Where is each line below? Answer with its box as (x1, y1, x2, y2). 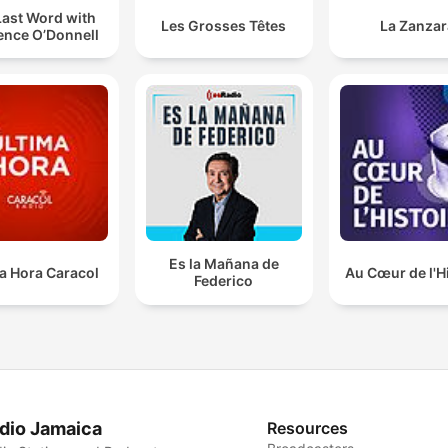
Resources (267, 417, 349, 438)
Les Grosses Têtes (161, 17, 287, 35)
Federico (194, 272, 254, 290)
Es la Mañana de (168, 255, 279, 273)
